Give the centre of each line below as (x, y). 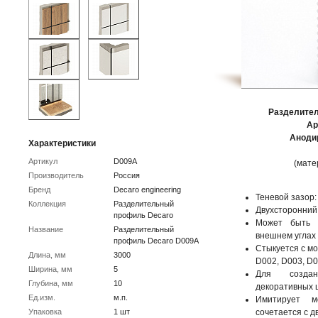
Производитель (56, 175)
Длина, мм (47, 255)
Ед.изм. (42, 297)
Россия (127, 175)
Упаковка (45, 312)
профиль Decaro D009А (156, 241)
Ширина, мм (50, 269)
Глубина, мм (51, 283)
